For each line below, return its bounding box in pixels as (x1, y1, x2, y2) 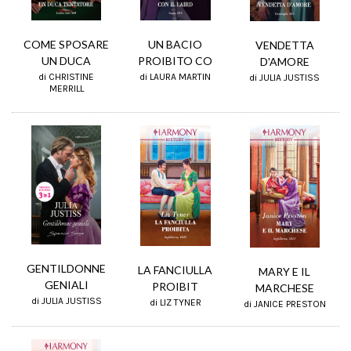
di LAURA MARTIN (139, 71, 212, 82)
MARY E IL (259, 264, 311, 278)
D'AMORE (259, 54, 309, 68)
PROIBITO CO (138, 53, 213, 67)
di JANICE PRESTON (243, 298, 326, 309)
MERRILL (49, 83, 84, 95)
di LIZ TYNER (149, 297, 201, 309)
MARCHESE (255, 280, 314, 295)
